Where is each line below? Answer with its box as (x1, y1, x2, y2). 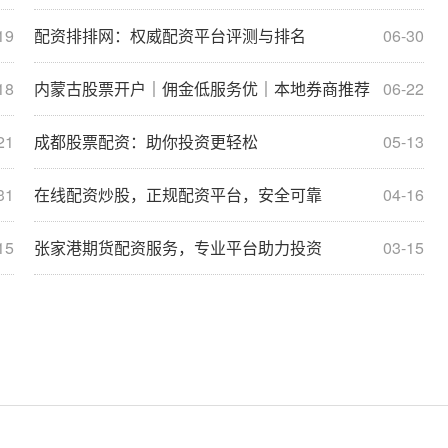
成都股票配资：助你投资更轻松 (34, 129, 258, 153)
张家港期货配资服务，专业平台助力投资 (34, 235, 322, 259)
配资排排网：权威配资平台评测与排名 (34, 23, 306, 47)
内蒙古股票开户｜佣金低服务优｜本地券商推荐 (34, 76, 370, 100)
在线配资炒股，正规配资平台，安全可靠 (34, 182, 322, 206)
